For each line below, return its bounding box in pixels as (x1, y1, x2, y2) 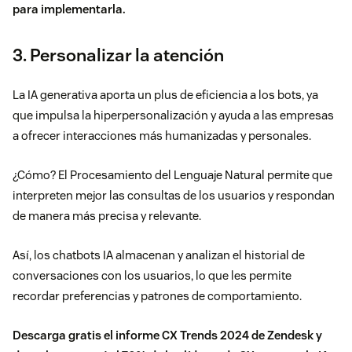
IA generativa (27, 87, 97, 103)
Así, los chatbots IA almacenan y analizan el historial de (13, 247, 305, 263)
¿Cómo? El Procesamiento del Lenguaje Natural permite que (13, 167, 332, 183)
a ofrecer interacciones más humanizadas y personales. (13, 128, 313, 144)
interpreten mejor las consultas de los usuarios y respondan (13, 188, 335, 203)
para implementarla (13, 2, 123, 17)
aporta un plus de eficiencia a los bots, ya (97, 87, 318, 103)
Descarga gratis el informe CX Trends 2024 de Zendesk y (13, 328, 322, 343)
